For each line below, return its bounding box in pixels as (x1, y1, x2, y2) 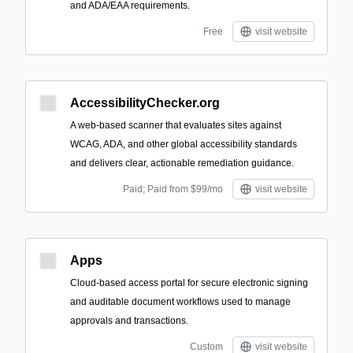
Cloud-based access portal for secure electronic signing (70, 277, 308, 288)
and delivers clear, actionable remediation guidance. (70, 158, 294, 169)
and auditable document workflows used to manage (70, 296, 291, 307)
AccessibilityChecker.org (70, 96, 220, 110)
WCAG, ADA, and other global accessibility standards (70, 139, 297, 150)
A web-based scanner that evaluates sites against (70, 120, 281, 131)
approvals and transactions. (70, 315, 188, 326)
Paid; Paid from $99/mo (123, 184, 223, 195)
